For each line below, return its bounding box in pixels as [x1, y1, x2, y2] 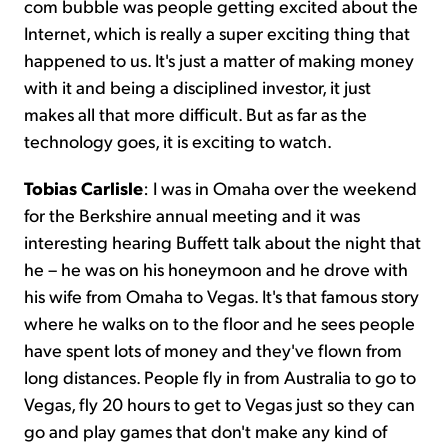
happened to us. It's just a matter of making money [24, 48, 414, 72]
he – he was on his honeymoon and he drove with [24, 257, 408, 281]
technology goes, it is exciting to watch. [24, 129, 332, 153]
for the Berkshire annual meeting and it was [24, 203, 360, 227]
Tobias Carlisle [24, 176, 143, 200]
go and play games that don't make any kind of [24, 419, 387, 443]
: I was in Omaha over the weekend [143, 176, 417, 200]
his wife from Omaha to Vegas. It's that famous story [24, 284, 419, 308]
